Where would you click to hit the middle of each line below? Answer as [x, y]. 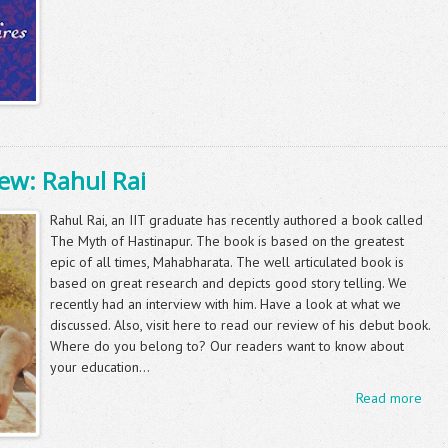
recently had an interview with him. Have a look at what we [225, 303]
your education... [100, 366]
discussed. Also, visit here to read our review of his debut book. [240, 324]
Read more [388, 397]
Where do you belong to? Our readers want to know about [227, 345]
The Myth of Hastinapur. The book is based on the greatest [227, 240]
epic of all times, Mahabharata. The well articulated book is [227, 261]
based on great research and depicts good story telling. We [228, 282]
